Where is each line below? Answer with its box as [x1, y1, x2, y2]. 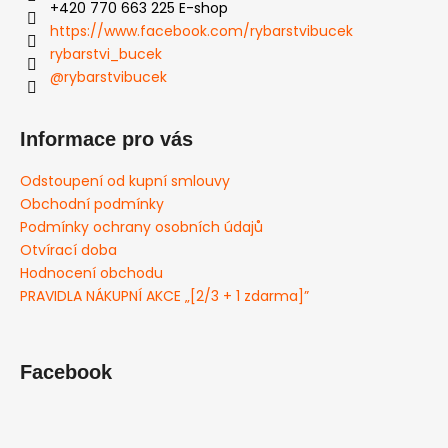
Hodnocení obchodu [20, 262, 163, 283]
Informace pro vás [20, 127, 193, 150]
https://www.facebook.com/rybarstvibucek [50, 20, 353, 41]
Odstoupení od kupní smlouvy [20, 170, 230, 191]
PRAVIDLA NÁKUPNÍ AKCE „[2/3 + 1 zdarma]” [20, 285, 309, 306]
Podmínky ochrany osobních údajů [20, 216, 263, 237]
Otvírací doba [20, 239, 117, 260]
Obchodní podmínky [20, 193, 164, 214]
